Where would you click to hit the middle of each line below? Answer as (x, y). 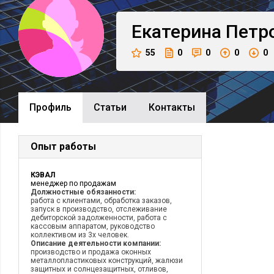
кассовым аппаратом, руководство (93, 226)
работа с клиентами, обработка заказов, (101, 201)
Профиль (50, 107)
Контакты (172, 107)
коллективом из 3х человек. (80, 235)
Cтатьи (110, 107)
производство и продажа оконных (91, 252)
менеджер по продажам (73, 183)
